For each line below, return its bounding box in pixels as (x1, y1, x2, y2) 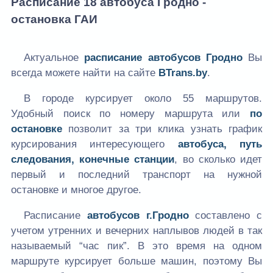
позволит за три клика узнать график (62, 122, 262, 135)
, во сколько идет (174, 153, 263, 165)
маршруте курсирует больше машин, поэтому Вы (11, 255, 262, 267)
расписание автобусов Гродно (84, 51, 243, 63)
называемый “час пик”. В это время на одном (11, 239, 262, 252)
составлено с (188, 209, 262, 221)
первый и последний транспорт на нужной (11, 168, 262, 180)
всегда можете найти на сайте (11, 66, 158, 79)
